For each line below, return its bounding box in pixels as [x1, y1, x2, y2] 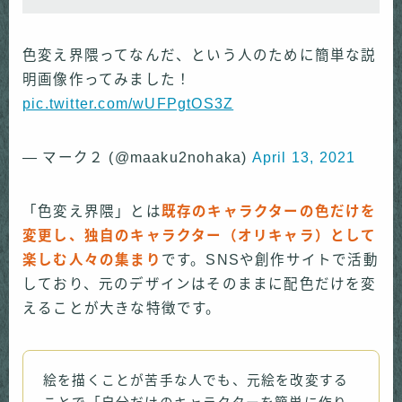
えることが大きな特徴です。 [22, 300, 222, 316]
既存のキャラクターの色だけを [161, 203, 377, 219]
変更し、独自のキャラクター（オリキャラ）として [22, 227, 377, 243]
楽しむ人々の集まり [22, 251, 162, 267]
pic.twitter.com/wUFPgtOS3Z [22, 95, 234, 111]
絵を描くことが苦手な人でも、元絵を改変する [43, 372, 349, 388]
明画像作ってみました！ [22, 71, 192, 87]
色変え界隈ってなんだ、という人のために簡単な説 [22, 47, 377, 63]
